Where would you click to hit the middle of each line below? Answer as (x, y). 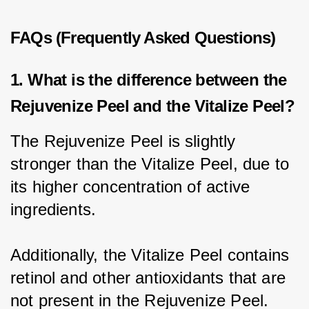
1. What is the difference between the (149, 80)
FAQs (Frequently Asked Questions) (143, 37)
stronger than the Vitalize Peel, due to (152, 163)
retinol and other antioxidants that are (151, 277)
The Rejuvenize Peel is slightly (126, 141)
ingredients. (53, 209)
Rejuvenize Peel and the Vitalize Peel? (153, 106)
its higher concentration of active (133, 186)
